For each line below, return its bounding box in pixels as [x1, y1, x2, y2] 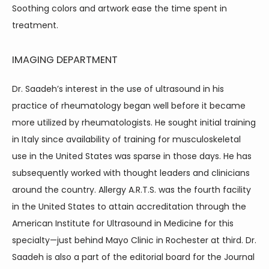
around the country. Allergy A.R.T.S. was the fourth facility [12, 184, 251, 196]
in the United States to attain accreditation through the [12, 201, 246, 213]
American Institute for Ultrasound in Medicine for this [12, 217, 234, 229]
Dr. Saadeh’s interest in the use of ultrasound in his [12, 83, 224, 95]
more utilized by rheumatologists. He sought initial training [12, 116, 256, 128]
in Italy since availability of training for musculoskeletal [12, 133, 241, 145]
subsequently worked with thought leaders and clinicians [12, 167, 250, 179]
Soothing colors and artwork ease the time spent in [12, 2, 227, 14]
